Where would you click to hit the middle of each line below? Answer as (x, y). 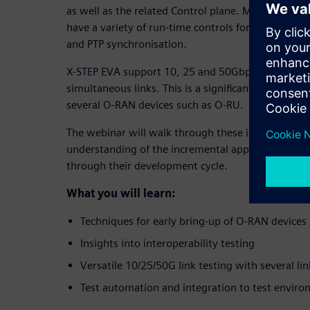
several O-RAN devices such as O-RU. (155, 104)
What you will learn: (121, 193)
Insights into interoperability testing (167, 243)
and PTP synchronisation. (127, 44)
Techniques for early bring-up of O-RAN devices (193, 221)
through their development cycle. (147, 165)
